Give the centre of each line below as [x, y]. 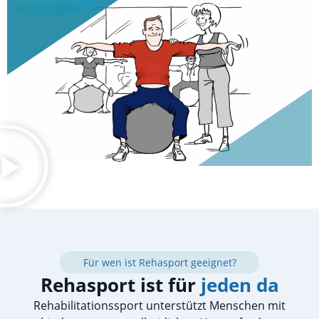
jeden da [237, 285]
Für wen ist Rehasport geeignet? [159, 263]
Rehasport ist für [118, 285]
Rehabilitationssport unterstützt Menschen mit [159, 306]
